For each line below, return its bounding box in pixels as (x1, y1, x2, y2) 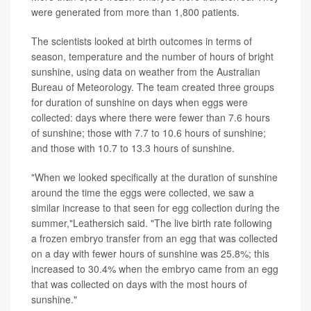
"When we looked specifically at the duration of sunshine (31, 170, 278, 185)
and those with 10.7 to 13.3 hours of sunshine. (31, 141, 235, 155)
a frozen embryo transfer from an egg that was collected (31, 231, 278, 246)
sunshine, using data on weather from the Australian (31, 65, 260, 79)
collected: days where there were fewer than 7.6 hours (31, 110, 270, 125)
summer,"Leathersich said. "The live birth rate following (31, 216, 272, 230)
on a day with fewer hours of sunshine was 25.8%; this (31, 246, 269, 261)
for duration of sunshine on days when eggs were (31, 95, 248, 110)
